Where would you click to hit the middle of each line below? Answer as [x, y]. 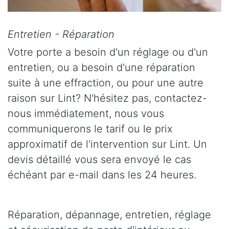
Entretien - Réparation [61, 35]
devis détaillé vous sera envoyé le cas [99, 160]
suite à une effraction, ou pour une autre [106, 83]
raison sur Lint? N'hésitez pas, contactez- [107, 98]
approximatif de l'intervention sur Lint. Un [107, 144]
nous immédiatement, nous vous [86, 114]
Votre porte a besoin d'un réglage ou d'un [108, 52]
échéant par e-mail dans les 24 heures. [102, 175]
